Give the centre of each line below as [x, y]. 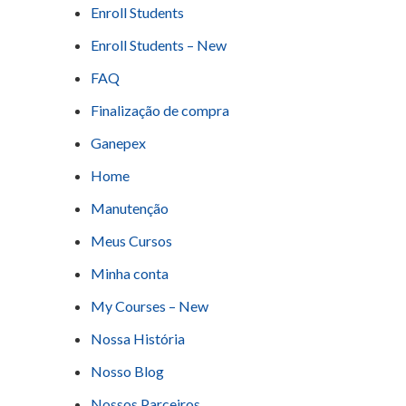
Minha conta [130, 274]
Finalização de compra [160, 111]
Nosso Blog [127, 372]
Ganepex [118, 143]
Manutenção [130, 208]
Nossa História [138, 339]
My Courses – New [150, 306]
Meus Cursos [131, 241]
